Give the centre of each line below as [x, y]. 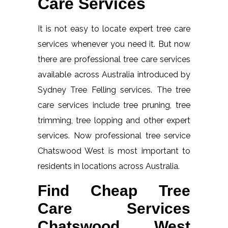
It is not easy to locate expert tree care [114, 28]
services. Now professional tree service [114, 135]
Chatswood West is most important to [114, 151]
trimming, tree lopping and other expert [114, 120]
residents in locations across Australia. [109, 166]
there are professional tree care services [114, 59]
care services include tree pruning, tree [114, 105]
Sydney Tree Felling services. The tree [114, 90]
